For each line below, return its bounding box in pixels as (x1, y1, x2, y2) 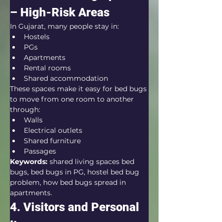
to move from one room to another (10, 95, 136, 104)
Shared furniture (24, 136, 81, 145)
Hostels (24, 32, 50, 41)
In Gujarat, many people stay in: (10, 22, 119, 31)
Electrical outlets (24, 126, 82, 135)
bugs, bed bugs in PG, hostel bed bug (10, 167, 141, 176)
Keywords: (10, 157, 48, 166)
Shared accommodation (24, 74, 108, 83)
